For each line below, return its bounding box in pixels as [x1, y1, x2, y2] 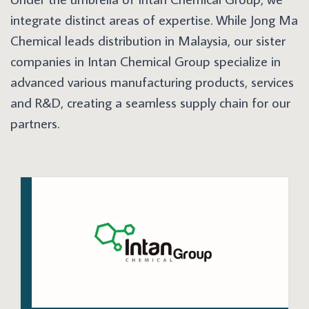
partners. [10, 114, 59, 132]
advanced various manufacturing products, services [10, 72, 294, 90]
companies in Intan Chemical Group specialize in [10, 52, 281, 70]
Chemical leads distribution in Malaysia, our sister [10, 31, 286, 49]
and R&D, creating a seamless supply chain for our [10, 93, 290, 111]
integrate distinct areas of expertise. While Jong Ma [10, 10, 298, 28]
